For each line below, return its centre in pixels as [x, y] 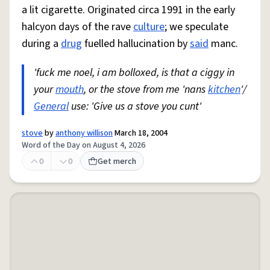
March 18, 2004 [140, 133]
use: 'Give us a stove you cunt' [135, 106]
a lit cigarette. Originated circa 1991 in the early [128, 10]
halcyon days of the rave [77, 27]
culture [149, 27]
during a [41, 44]
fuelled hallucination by [136, 44]
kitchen [224, 89]
